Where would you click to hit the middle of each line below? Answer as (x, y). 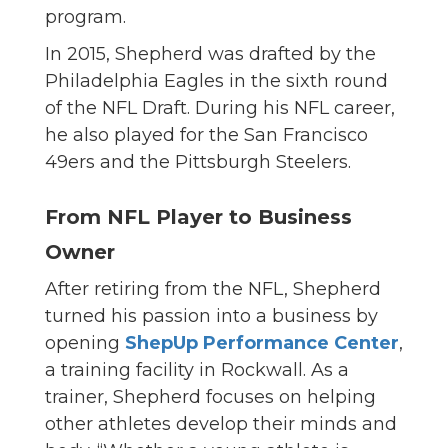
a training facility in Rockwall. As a (197, 370)
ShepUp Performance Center (262, 343)
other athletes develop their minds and (221, 424)
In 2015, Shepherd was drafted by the (210, 54)
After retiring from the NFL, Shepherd (213, 289)
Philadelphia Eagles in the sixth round (216, 81)
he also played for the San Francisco (206, 135)
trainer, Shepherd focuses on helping (210, 397)
